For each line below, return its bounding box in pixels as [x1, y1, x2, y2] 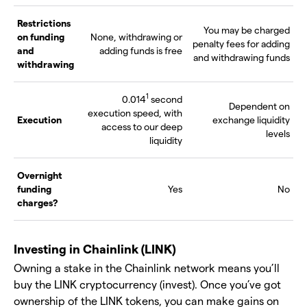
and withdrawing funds [193, 51, 290, 63]
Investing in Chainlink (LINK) [14, 241, 175, 256]
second [149, 93, 182, 105]
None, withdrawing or [90, 30, 182, 42]
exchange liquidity [212, 113, 290, 125]
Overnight [17, 169, 62, 181]
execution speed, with [88, 106, 182, 119]
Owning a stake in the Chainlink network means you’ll [14, 260, 280, 274]
